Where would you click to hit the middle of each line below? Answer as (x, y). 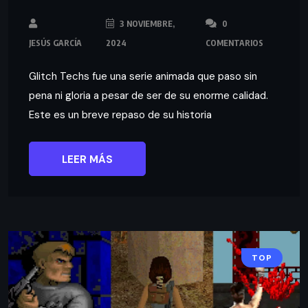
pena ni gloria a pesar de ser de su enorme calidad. (148, 95)
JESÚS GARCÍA (55, 43)
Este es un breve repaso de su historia (120, 114)
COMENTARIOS (234, 43)
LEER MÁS (87, 159)
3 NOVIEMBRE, (146, 23)
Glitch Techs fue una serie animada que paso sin (143, 76)
